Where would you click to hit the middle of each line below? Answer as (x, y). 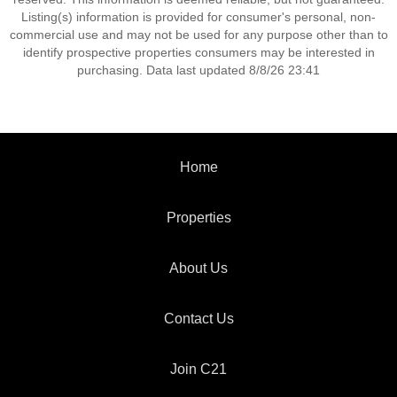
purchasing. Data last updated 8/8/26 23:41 (198, 70)
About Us (198, 268)
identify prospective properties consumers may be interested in (198, 52)
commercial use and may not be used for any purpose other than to (198, 35)
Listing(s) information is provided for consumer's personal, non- (198, 17)
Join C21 (198, 369)
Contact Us (198, 319)
